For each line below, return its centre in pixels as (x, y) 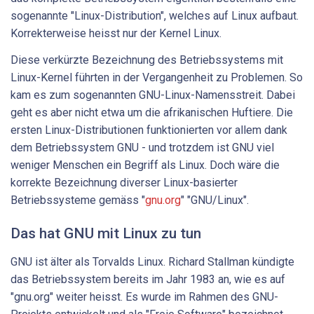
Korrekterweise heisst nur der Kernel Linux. (116, 34)
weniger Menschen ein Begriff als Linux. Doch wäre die (145, 165)
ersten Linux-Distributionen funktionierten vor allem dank (149, 130)
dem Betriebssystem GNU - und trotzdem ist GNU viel (142, 147)
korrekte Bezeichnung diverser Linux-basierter (124, 182)
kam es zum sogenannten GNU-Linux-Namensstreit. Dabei (153, 95)
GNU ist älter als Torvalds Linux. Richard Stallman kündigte (152, 261)
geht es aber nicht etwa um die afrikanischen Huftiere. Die (152, 112)
